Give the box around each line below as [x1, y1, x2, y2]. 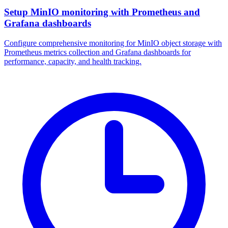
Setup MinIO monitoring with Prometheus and [4, 6, 200, 17]
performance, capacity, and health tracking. [4, 56, 141, 66]
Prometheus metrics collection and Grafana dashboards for [4, 47, 191, 56]
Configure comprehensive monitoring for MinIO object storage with [4, 38, 222, 47]
